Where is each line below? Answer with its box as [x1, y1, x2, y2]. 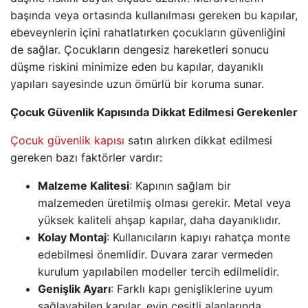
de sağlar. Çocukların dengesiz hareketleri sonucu [10, 43, 269, 56]
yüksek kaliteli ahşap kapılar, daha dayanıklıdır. [38, 213, 280, 227]
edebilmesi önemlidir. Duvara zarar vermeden [38, 247, 273, 261]
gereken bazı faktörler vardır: [10, 151, 162, 164]
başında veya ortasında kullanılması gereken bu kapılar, [10, 8, 298, 22]
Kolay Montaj [38, 230, 107, 244]
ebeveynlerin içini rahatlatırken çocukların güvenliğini [10, 25, 285, 39]
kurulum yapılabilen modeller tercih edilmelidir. [38, 265, 279, 278]
